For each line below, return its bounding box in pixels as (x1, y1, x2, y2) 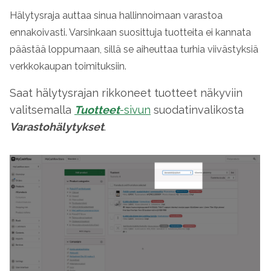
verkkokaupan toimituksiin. (10, 60, 126, 72)
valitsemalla (10, 103, 74, 116)
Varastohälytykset (10, 120, 104, 133)
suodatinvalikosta (151, 103, 244, 116)
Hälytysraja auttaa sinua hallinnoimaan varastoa (10, 10, 223, 21)
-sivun (120, 103, 151, 116)
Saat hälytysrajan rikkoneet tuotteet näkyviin (10, 87, 243, 99)
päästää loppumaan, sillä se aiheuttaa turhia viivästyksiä (10, 44, 258, 55)
